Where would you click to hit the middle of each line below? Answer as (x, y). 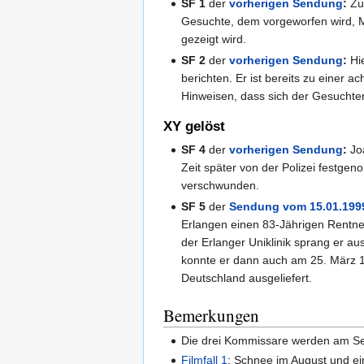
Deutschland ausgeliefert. (247, 277)
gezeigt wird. (214, 39)
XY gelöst (194, 126)
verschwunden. (221, 185)
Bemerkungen (211, 315)
